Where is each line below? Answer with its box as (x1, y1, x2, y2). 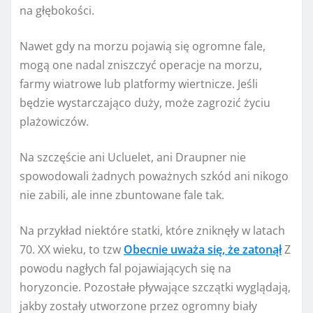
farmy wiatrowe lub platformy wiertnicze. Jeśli (20, 75, 258, 92)
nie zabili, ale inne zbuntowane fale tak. (20, 187, 224, 203)
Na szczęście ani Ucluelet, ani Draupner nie (20, 149, 246, 165)
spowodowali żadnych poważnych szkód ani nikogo (20, 168, 289, 184)
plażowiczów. (20, 113, 89, 129)
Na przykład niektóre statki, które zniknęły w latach (20, 222, 285, 238)
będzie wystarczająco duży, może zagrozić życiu (20, 94, 270, 110)
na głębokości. (20, 2, 94, 18)
